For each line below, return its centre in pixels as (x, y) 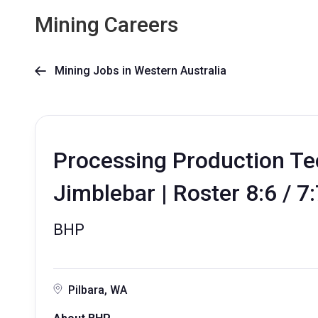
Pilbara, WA (98, 290)
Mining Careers (106, 24)
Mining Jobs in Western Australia (136, 71)
